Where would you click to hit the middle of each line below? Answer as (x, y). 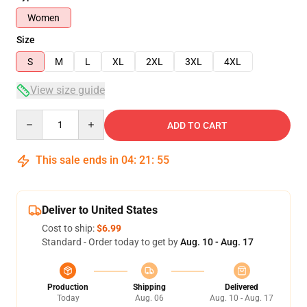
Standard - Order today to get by (111, 242)
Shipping (149, 287)
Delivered (242, 287)
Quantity (35, 116)
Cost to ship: (69, 228)
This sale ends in (77, 160)
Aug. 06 (149, 298)
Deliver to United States (100, 210)
